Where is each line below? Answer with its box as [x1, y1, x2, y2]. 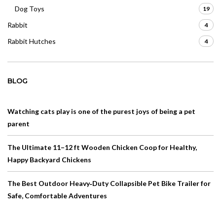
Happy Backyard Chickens [7, 155, 91, 164]
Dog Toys [15, 4, 44, 13]
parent [7, 119, 30, 128]
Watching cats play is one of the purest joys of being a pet [7, 107, 195, 116]
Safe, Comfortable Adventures [7, 191, 107, 200]
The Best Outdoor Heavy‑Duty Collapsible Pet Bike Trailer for [7, 179, 211, 188]
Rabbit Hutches [7, 37, 56, 46]
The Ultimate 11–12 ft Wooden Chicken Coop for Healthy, [7, 143, 197, 152]
